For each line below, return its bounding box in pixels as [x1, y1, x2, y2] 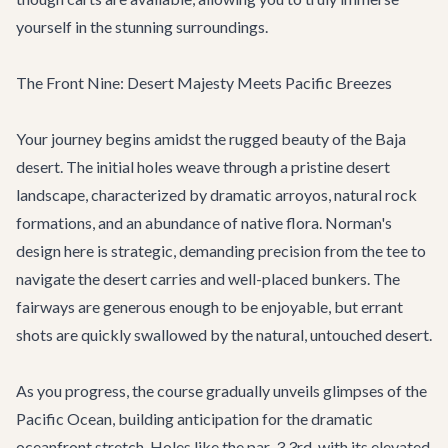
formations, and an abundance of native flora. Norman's [16, 213, 392, 232]
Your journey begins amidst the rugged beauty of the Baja [16, 129, 406, 148]
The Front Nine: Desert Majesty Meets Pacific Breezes [16, 73, 392, 92]
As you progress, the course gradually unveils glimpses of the [16, 381, 427, 400]
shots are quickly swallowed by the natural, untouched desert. [16, 325, 432, 344]
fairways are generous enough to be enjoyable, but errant [16, 297, 403, 316]
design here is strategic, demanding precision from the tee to [16, 241, 426, 260]
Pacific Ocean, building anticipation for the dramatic [16, 409, 373, 428]
